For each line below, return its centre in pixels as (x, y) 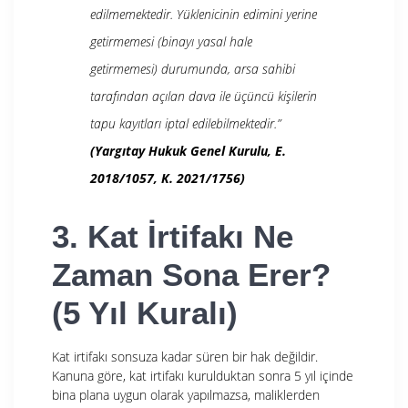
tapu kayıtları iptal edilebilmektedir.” (185, 123)
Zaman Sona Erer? (191, 274)
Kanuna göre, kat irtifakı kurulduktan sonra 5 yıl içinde (203, 375)
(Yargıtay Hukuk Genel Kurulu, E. (188, 150)
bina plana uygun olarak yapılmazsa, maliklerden (186, 394)
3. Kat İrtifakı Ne (173, 236)
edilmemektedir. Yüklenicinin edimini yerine (204, 14)
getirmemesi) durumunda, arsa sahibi (193, 68)
